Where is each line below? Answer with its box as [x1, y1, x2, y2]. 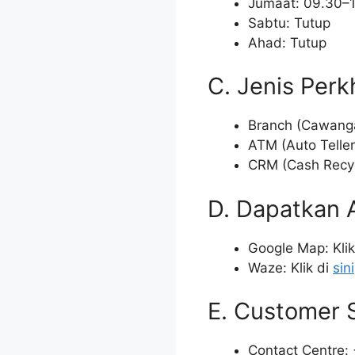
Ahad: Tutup [248, 34, 326, 51]
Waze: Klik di [248, 259, 333, 276]
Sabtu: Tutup [248, 14, 330, 31]
